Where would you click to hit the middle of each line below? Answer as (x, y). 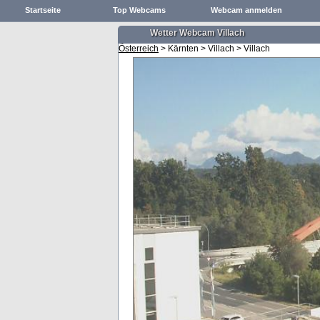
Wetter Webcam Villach (197, 33)
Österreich (139, 49)
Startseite (43, 10)
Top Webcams (139, 10)
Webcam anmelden (246, 10)
